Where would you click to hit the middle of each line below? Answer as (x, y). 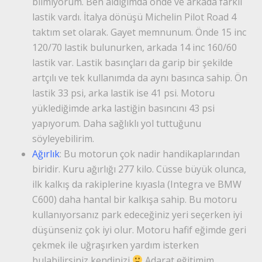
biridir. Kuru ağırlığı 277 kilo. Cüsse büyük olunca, (139, 169)
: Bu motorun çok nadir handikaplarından (150, 154)
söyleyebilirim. (63, 138)
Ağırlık (46, 154)
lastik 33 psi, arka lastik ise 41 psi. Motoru (123, 93)
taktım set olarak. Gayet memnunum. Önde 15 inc (139, 32)
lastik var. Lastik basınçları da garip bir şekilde (132, 62)
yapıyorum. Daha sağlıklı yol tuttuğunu (117, 123)
